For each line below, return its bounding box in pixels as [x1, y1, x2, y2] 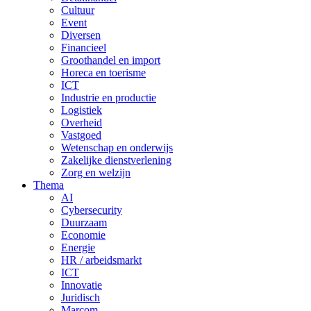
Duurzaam [61, 217, 107, 228]
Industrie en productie [61, 92, 156, 103]
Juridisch [61, 292, 100, 303]
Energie [61, 242, 95, 253]
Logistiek [61, 104, 102, 116]
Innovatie [61, 279, 102, 291]
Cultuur [61, 4, 94, 16]
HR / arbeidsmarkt [61, 254, 142, 266]
